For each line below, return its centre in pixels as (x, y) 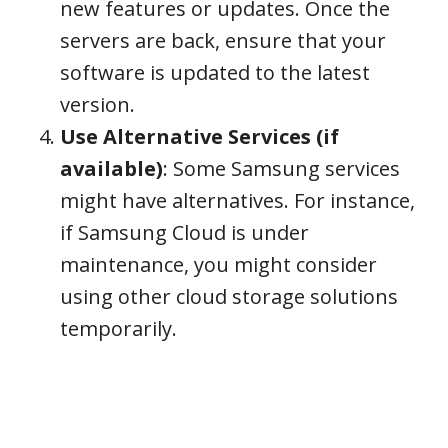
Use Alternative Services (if (199, 136)
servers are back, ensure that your (223, 40)
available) (111, 168)
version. (97, 104)
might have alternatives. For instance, (237, 200)
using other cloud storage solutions (229, 296)
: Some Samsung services (281, 168)
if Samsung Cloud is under (184, 232)
